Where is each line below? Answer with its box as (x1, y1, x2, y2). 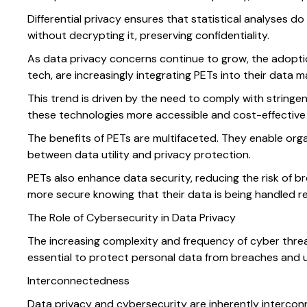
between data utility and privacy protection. (27, 147, 251, 162)
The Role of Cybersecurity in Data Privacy (27, 210, 236, 225)
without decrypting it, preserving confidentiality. (27, 28, 269, 43)
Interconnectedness (27, 273, 130, 288)
